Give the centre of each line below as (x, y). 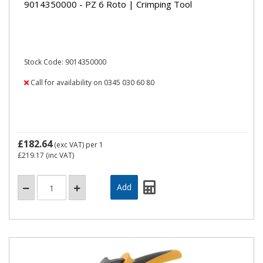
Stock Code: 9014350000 (65, 62)
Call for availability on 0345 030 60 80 (92, 82)
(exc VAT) (69, 145)
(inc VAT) (59, 155)
